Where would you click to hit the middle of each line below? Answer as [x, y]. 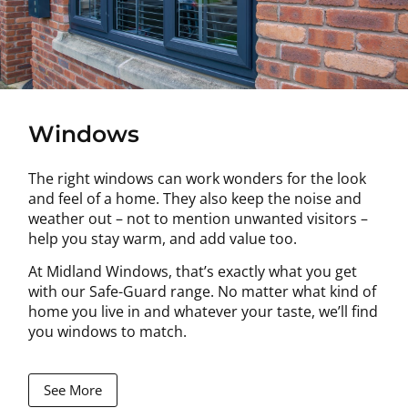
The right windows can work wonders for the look [198, 178]
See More [73, 389]
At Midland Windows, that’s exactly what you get [193, 272]
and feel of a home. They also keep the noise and [195, 198]
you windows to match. [110, 332]
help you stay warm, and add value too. [163, 238]
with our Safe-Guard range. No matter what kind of [203, 292]
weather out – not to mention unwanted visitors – [199, 218]
